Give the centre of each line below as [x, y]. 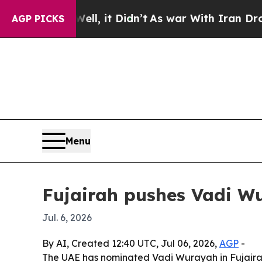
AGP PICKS [38, 19]
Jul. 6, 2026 [67, 218]
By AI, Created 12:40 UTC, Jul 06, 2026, [131, 244]
